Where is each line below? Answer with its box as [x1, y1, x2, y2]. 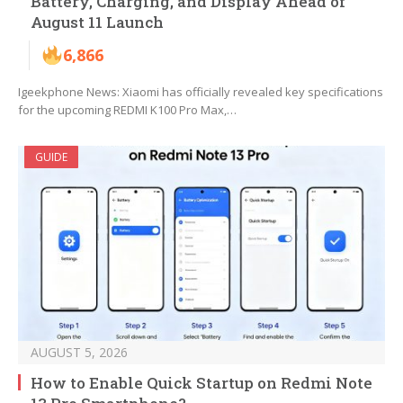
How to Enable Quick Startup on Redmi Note [31, 372, 372, 394]
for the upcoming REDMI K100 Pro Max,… [18, 102, 237, 119]
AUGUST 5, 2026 [31, 344, 128, 362]
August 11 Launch [31, 12, 164, 33]
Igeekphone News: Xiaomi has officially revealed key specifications [18, 84, 383, 101]
